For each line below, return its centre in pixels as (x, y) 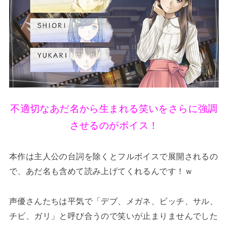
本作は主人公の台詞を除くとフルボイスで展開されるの (113, 156)
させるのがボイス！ (114, 125)
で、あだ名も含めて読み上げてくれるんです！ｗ (101, 171)
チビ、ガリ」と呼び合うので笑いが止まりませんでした (113, 216)
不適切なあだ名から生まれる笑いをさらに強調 (114, 108)
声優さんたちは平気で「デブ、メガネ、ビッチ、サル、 (113, 201)
